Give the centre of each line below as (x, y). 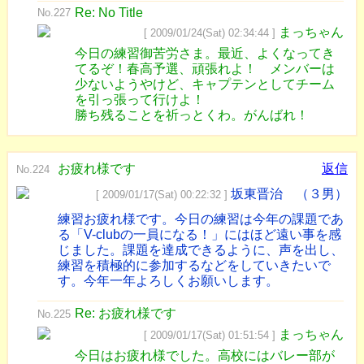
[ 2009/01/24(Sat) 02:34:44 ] (210, 33)
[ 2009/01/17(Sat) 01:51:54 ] (210, 335)
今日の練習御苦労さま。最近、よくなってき (205, 53)
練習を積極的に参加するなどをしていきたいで (194, 265)
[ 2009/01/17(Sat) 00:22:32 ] (162, 195)
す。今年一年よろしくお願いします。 (168, 281)
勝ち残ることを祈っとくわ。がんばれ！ (192, 115)
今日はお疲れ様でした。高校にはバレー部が (205, 355)
